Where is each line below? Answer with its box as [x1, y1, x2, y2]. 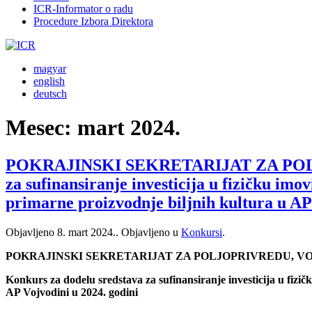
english [33, 75, 65, 87]
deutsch [33, 88, 67, 100]
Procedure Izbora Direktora [33, 15, 153, 27]
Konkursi [181, 226, 222, 238]
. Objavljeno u [116, 226, 181, 238]
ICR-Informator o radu [33, 3, 133, 15]
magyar [33, 63, 66, 75]
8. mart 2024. [57, 226, 116, 238]
